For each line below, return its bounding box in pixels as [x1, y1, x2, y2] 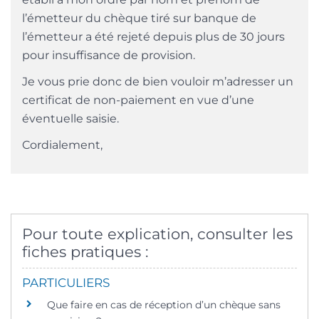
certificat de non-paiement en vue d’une [22, 93, 254, 107]
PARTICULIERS [22, 276, 110, 291]
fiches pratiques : [22, 243, 148, 261]
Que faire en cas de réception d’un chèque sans [47, 298, 281, 312]
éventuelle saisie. [22, 111, 119, 125]
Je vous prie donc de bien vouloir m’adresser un [22, 74, 293, 88]
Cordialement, [22, 137, 103, 152]
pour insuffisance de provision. [22, 48, 195, 62]
